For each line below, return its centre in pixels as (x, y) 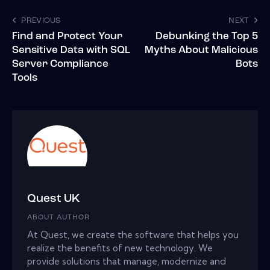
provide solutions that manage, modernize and (127, 261)
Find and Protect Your (67, 37)
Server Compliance (60, 64)
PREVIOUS (41, 21)
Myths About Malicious (201, 51)
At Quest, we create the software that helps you (133, 234)
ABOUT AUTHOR (58, 217)
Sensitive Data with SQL (71, 51)
